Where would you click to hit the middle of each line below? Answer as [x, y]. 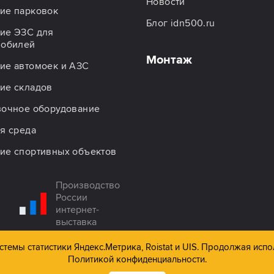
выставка [76, 222]
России [72, 197]
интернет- [78, 209]
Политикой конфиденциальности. [137, 259]
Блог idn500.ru [181, 23]
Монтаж [169, 60]
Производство [88, 185]
